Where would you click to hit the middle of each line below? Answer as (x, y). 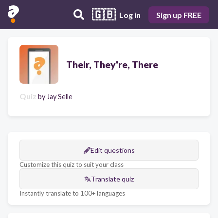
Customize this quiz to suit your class (72, 164)
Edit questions (112, 150)
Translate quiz (112, 179)
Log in (130, 15)
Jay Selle (60, 97)
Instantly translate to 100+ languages (72, 193)
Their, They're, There (112, 64)
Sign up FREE (179, 15)
